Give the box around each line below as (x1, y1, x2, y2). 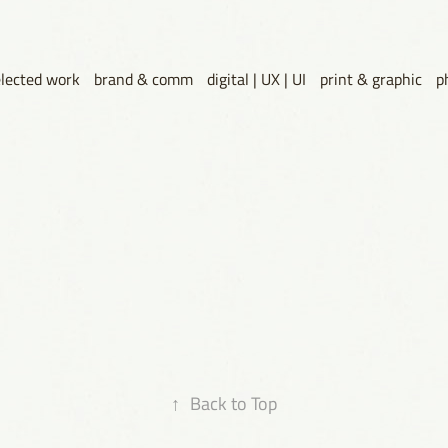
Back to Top (189, 390, 277, 415)
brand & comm (93, 68, 193, 90)
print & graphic (319, 68, 422, 90)
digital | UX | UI (206, 68, 306, 90)
